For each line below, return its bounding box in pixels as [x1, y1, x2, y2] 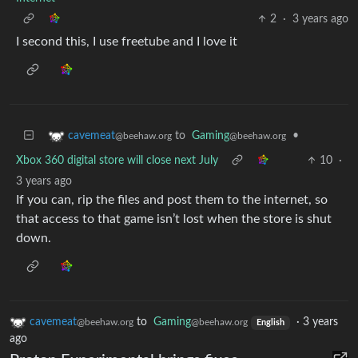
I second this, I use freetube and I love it [16, 35, 237, 48]
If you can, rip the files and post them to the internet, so [16, 193, 328, 206]
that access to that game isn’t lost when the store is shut [16, 213, 332, 225]
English [256, 319, 284, 328]
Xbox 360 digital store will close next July [16, 155, 218, 166]
